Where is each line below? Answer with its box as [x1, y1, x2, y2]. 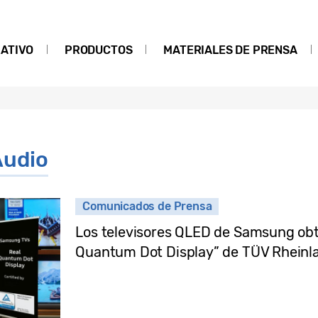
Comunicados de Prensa [82, 199, 212, 213]
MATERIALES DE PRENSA [163, 43, 297, 57]
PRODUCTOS [65, 43, 133, 57]
